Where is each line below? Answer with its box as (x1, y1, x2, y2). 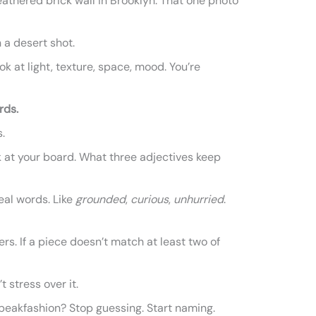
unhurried (174, 192, 224, 207)
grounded (75, 192, 126, 207)
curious (130, 192, 169, 207)
